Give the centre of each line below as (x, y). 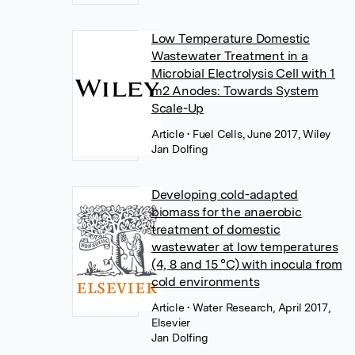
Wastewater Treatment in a (229, 55)
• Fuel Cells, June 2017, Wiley (259, 134)
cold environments (205, 281)
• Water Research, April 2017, (259, 307)
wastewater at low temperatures (244, 246)
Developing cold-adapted (225, 194)
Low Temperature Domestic (230, 38)
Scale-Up (177, 108)
